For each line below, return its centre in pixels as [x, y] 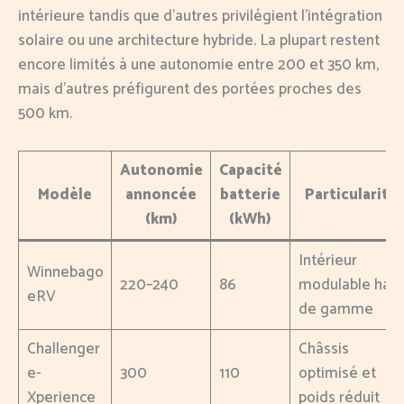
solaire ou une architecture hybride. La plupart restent [199, 41]
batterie [250, 195]
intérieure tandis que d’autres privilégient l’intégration [200, 17]
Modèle [65, 195]
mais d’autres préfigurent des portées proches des [190, 90]
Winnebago [65, 273]
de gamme [335, 310]
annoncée [161, 195]
